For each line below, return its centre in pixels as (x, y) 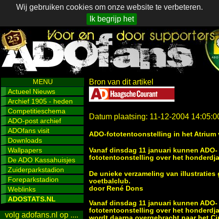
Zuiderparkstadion (36, 170)
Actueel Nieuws (32, 91)
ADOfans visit (29, 131)
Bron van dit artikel (121, 82)
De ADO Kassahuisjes (42, 160)
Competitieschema (37, 111)
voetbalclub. (110, 181)
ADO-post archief (34, 121)
